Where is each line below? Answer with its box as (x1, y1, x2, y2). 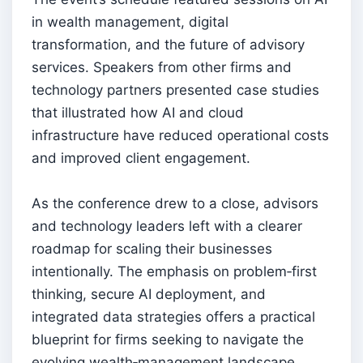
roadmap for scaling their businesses (32, 241, 272, 258)
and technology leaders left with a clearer (32, 218, 302, 235)
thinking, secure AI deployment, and (32, 286, 266, 303)
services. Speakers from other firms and (32, 59, 292, 76)
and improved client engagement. (32, 150, 250, 167)
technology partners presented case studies (32, 82, 319, 99)
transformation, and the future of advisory (32, 36, 305, 53)
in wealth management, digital (32, 14, 228, 31)
